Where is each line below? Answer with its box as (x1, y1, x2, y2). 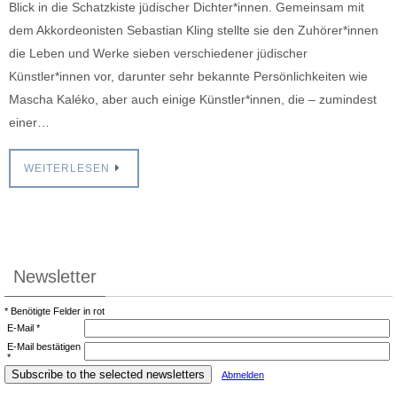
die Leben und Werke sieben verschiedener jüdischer (9, 45, 307, 60)
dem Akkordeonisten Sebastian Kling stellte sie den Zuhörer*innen (9, 22, 378, 37)
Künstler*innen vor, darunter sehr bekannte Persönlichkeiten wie (9, 68, 368, 83)
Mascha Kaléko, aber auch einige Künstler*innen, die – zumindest (9, 91, 377, 106)
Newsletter (13, 267, 97, 287)
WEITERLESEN (24, 163, 110, 175)
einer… (9, 114, 50, 129)
